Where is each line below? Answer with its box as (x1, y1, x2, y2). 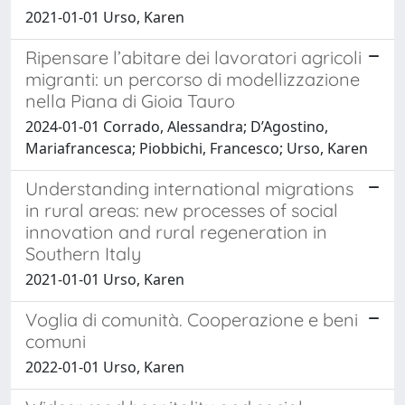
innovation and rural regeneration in (25, 220, 327, 243)
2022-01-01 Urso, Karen (25, 356, 184, 377)
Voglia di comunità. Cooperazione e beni (25, 307, 358, 331)
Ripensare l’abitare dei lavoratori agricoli (25, 45, 362, 69)
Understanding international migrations (25, 176, 353, 200)
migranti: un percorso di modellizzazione (25, 67, 360, 90)
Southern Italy (25, 241, 141, 265)
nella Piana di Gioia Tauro (25, 89, 235, 112)
